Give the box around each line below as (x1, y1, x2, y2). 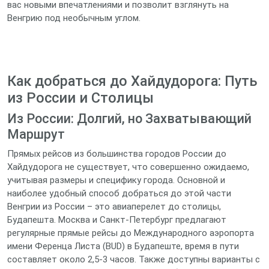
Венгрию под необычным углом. (7, 13, 141, 23)
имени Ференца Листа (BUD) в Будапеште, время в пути (7, 241, 239, 252)
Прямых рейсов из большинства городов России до (7, 148, 226, 159)
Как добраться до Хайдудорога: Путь (7, 73, 258, 89)
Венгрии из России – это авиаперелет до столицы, (7, 201, 221, 212)
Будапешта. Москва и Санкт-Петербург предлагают (7, 214, 226, 225)
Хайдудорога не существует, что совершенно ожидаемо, (7, 162, 249, 172)
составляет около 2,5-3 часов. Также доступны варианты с (7, 254, 260, 265)
